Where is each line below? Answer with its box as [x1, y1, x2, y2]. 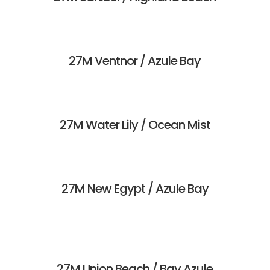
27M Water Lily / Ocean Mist [59, 116, 210, 134]
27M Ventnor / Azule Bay [69, 52, 201, 70]
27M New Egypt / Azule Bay [61, 180, 209, 198]
